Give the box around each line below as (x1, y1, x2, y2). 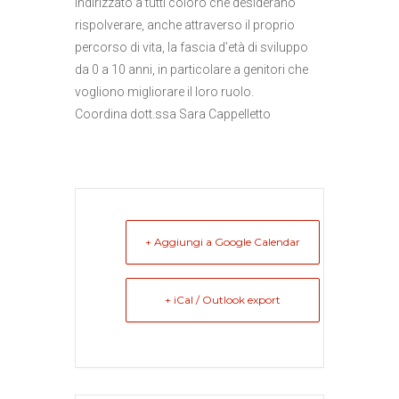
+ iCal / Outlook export (165, 293, 281, 306)
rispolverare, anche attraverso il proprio (75, 18, 295, 32)
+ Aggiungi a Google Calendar (145, 235, 300, 248)
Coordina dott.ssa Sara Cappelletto (75, 107, 271, 121)
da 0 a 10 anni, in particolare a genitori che (75, 62, 308, 77)
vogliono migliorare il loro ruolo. (75, 85, 254, 99)
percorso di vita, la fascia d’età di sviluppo (75, 40, 308, 54)
